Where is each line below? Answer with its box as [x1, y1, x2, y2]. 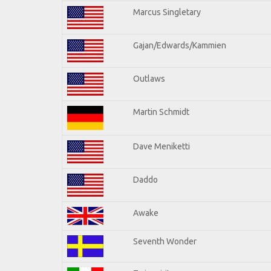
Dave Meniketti [133, 141, 190, 151]
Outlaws [133, 73, 165, 83]
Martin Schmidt [133, 106, 189, 117]
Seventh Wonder [133, 236, 197, 246]
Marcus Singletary [133, 7, 201, 17]
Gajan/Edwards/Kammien [133, 40, 226, 50]
